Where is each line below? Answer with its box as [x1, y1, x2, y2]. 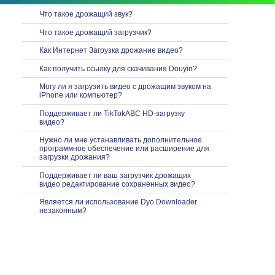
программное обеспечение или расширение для [39, 144, 209, 153]
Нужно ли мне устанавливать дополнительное [39, 136, 202, 145]
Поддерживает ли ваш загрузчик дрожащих [39, 171, 191, 180]
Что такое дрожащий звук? [39, 10, 133, 19]
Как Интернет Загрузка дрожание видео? [39, 46, 183, 55]
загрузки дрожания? [39, 153, 110, 162]
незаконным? [39, 206, 87, 215]
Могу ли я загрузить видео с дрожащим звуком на [39, 82, 211, 91]
